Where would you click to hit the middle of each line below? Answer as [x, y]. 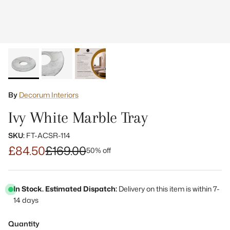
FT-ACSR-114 [48, 135]
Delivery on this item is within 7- [168, 188]
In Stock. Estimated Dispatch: [65, 188]
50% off [99, 150]
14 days [26, 200]
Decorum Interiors [49, 94]
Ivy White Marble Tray [78, 117]
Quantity [24, 223]
